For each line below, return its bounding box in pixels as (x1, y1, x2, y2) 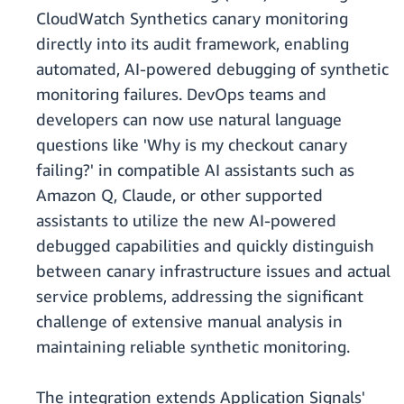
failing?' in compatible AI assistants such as (36, 160, 354, 180)
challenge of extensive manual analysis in (36, 311, 343, 332)
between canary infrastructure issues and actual (36, 261, 390, 281)
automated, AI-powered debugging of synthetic (36, 59, 389, 79)
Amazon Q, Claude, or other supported (36, 185, 323, 206)
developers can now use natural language (36, 109, 342, 130)
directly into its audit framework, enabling (36, 33, 349, 54)
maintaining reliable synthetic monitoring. (36, 336, 350, 357)
